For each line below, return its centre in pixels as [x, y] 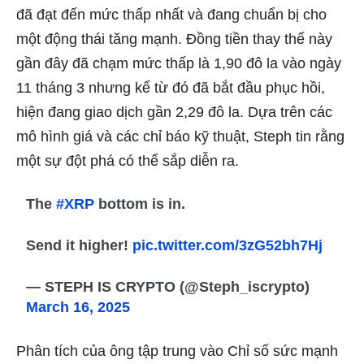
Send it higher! [80, 245]
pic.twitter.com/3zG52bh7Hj [228, 245]
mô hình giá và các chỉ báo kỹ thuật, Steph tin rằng [180, 136]
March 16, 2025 [78, 307]
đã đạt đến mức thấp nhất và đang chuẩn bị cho [171, 14]
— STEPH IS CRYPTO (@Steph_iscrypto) [168, 286]
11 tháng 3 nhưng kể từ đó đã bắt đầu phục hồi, [171, 87]
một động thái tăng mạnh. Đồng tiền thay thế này [174, 39]
